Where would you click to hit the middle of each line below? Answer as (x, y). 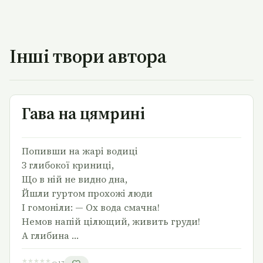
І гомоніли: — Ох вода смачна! (91, 208)
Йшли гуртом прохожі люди (87, 193)
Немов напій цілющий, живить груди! (111, 222)
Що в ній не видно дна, (75, 179)
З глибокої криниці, (68, 165)
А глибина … (50, 236)
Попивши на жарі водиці (80, 151)
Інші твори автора (88, 57)
